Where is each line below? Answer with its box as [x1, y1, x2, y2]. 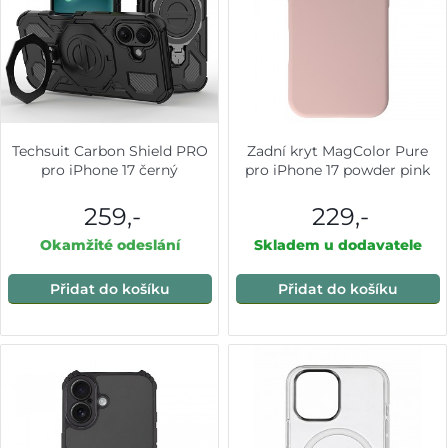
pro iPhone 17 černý [41, 160, 179, 179]
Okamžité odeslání [39, 235, 180, 254]
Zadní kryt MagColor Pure [247, 141, 429, 160]
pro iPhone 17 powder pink [245, 160, 431, 179]
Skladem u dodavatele [253, 235, 422, 254]
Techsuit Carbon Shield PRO [11, 141, 208, 160]
